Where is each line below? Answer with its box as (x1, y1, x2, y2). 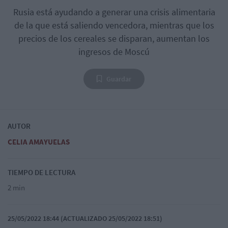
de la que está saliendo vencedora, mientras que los (14, 19, 214, 31)
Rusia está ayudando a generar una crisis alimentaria (13, 6, 215, 18)
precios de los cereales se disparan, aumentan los (18, 32, 210, 44)
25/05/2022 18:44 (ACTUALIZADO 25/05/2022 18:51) (8, 213, 162, 223)
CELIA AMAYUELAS (8, 136, 70, 147)
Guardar (106, 74, 131, 83)
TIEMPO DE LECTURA (8, 167, 75, 177)
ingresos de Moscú (78, 45, 150, 58)
